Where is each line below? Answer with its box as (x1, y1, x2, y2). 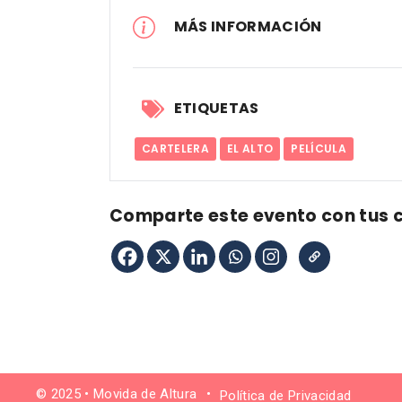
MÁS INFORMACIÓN (173, 16, 322, 37)
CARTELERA (142, 141, 210, 156)
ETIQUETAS (173, 98, 259, 118)
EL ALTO (227, 141, 274, 156)
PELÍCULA (291, 141, 347, 156)
